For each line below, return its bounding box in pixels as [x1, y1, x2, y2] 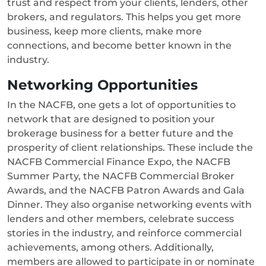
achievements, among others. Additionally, [7, 241, 214, 253]
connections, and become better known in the [7, 39, 232, 51]
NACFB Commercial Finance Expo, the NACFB [7, 156, 230, 167]
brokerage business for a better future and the [7, 127, 233, 139]
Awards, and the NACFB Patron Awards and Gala [7, 184, 245, 196]
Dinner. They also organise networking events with [7, 198, 252, 210]
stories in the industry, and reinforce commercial [7, 227, 242, 239]
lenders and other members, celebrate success [7, 213, 234, 224]
